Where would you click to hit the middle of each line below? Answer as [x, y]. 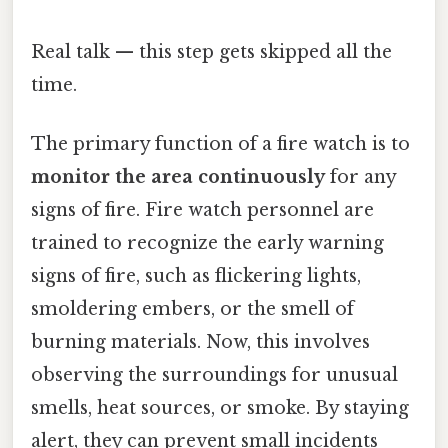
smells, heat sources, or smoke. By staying [220, 408]
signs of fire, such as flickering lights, [196, 276]
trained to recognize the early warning [207, 243]
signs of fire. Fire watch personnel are [202, 210]
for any [360, 177]
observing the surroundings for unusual [214, 375]
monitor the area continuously [178, 177]
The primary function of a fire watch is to [220, 144]
